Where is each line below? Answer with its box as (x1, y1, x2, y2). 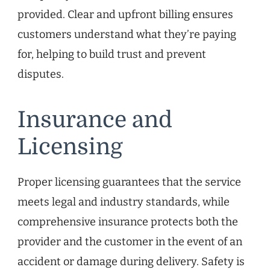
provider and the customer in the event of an (17, 234, 242, 248)
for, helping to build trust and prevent (17, 48, 206, 61)
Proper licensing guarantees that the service (17, 175, 241, 189)
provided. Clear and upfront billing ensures (17, 8, 233, 22)
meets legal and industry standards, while (17, 195, 230, 209)
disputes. (17, 67, 64, 81)
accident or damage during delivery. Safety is (17, 254, 245, 268)
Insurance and (17, 107, 172, 133)
